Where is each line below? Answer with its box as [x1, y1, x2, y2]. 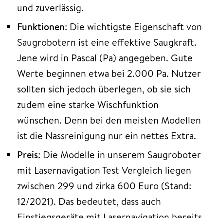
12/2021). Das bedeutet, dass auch [17, 194, 161, 208]
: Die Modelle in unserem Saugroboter [38, 147, 201, 161]
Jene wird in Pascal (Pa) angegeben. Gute [17, 51, 193, 64]
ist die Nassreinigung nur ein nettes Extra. [17, 128, 196, 142]
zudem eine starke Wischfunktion [17, 97, 159, 111]
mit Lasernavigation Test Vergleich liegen [17, 163, 191, 177]
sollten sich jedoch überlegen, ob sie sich [17, 82, 191, 95]
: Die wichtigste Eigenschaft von [65, 19, 202, 33]
